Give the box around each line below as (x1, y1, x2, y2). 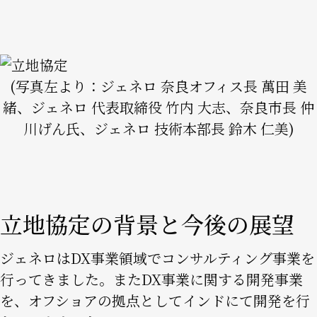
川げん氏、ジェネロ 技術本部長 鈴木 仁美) (23, 118, 294, 139)
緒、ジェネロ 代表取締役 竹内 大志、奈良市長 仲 (3, 97, 314, 118)
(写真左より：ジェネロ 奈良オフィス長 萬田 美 (10, 76, 307, 97)
